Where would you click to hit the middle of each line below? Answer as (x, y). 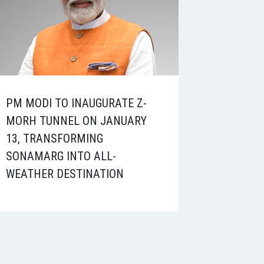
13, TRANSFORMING (55, 138)
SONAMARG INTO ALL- (61, 156)
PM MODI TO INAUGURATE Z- (77, 103)
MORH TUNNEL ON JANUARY (77, 121)
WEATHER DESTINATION (65, 174)
